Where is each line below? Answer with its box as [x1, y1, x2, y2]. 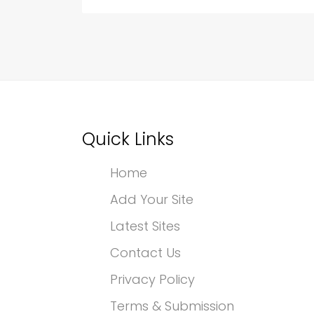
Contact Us [110, 243, 181, 261]
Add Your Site [110, 190, 193, 208]
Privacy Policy [110, 270, 195, 288]
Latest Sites [110, 217, 180, 235]
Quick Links [82, 126, 174, 151]
